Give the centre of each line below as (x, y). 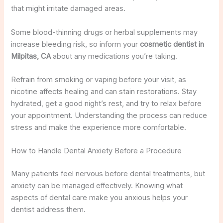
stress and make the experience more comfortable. (99, 128)
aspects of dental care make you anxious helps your (100, 198)
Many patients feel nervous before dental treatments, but (108, 174)
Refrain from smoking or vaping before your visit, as (99, 80)
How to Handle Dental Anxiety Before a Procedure (97, 151)
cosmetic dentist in (172, 44)
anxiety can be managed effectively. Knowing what (97, 186)
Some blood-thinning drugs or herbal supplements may (105, 32)
